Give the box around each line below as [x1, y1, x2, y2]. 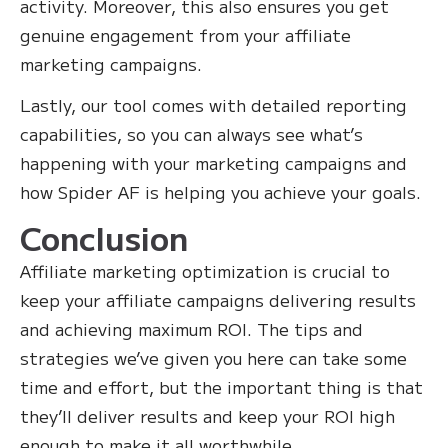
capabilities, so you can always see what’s [20, 121, 363, 147]
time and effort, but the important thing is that [20, 374, 423, 400]
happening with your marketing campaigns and [20, 150, 407, 176]
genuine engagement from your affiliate [20, 22, 351, 48]
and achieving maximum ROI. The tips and [20, 316, 363, 342]
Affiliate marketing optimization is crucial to [20, 258, 390, 284]
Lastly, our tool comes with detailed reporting [20, 92, 407, 118]
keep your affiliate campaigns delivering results [20, 287, 416, 313]
